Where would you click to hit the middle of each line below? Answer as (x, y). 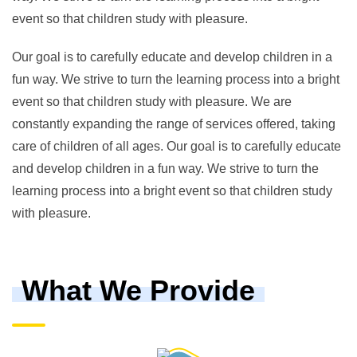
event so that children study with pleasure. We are (152, 102)
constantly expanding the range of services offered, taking (174, 124)
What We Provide (138, 291)
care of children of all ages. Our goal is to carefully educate (177, 147)
